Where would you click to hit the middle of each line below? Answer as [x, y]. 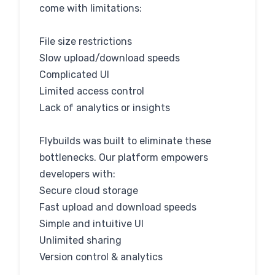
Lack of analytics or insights [105, 108]
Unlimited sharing [80, 240]
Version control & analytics [101, 257]
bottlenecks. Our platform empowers [124, 157]
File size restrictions [86, 41]
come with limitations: [91, 8]
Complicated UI [74, 75]
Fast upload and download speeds [118, 207]
